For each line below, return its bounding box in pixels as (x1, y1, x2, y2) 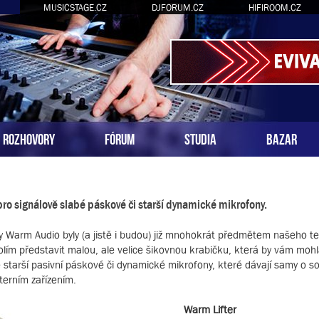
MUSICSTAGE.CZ (43, 2, 107, 13)
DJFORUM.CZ (151, 2, 204, 13)
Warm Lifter (184, 303, 236, 315)
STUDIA (184, 130, 216, 145)
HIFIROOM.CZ (248, 2, 301, 13)
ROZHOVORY (3, 130, 55, 145)
